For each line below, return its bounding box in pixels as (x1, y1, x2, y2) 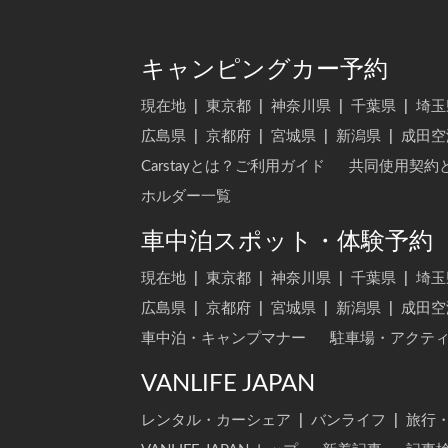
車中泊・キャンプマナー (141, 331, 306, 347)
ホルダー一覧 (141, 189, 231, 205)
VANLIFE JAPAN (141, 372, 315, 397)
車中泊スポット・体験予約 (141, 230, 433, 255)
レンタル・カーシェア (141, 413, 291, 429)
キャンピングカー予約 (141, 58, 388, 83)
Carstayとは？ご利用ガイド (141, 159, 325, 175)
